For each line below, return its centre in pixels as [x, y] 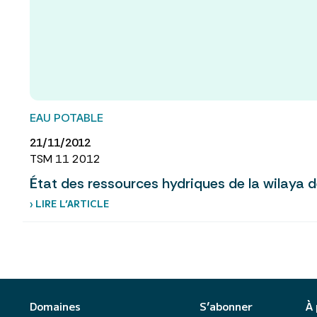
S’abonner [226, 306]
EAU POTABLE [67, 117]
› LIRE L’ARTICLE [69, 204]
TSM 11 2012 [65, 159]
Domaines [55, 306]
